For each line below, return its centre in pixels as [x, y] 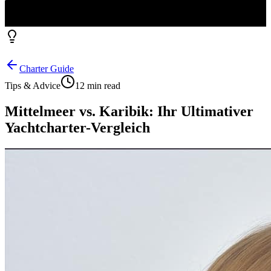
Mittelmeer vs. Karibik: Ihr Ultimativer [129, 111]
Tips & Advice [33, 85]
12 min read [98, 85]
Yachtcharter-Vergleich [77, 127]
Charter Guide [47, 68]
